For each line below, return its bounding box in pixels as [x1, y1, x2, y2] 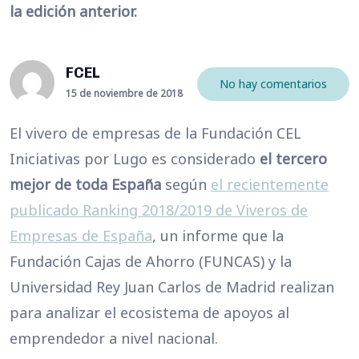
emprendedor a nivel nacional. [10, 329, 218, 348]
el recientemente [211, 175, 329, 194]
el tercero [260, 149, 327, 168]
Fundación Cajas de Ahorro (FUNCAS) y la [10, 252, 292, 271]
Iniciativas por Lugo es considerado [10, 149, 260, 168]
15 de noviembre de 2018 [66, 86, 183, 100]
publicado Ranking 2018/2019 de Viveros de [10, 200, 308, 220]
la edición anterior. [10, 2, 137, 21]
